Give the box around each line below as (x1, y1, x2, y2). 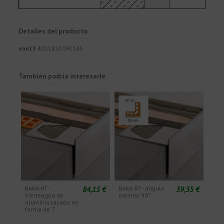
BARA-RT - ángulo (118, 184, 165, 192)
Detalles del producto (18, 26, 88, 36)
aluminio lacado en (25, 198, 79, 206)
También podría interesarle (18, 71, 106, 80)
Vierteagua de (25, 191, 64, 199)
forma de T (25, 205, 55, 213)
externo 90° (118, 191, 151, 199)
